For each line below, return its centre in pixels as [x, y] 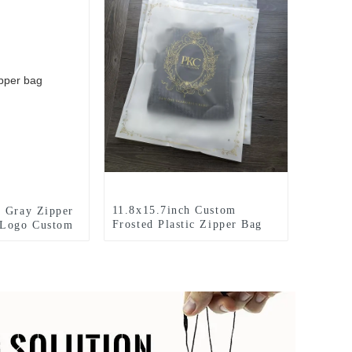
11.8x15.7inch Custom [174, 210]
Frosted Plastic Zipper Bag [187, 224]
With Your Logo [157, 238]
